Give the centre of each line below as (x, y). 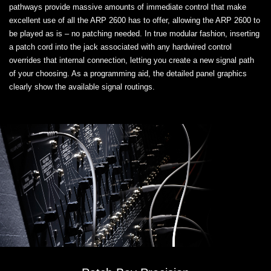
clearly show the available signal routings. (82, 87)
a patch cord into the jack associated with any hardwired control (120, 47)
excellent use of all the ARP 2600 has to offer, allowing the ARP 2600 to (135, 20)
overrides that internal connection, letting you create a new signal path (132, 60)
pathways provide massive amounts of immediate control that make (128, 7)
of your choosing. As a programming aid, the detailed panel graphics (128, 73)
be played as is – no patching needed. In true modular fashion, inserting (134, 33)
